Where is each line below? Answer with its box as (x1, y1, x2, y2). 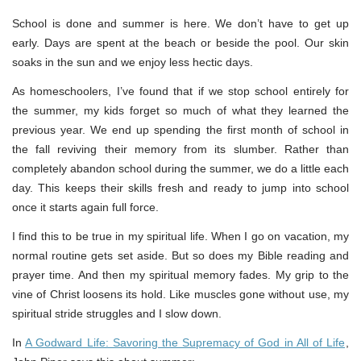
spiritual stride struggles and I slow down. (12, 307, 222, 321)
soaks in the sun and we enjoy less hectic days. (12, 56, 253, 69)
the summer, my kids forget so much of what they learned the (12, 104, 349, 118)
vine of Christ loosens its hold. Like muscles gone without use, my (12, 288, 349, 301)
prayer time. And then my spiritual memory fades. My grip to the (12, 268, 349, 282)
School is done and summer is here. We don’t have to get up (12, 17, 349, 31)
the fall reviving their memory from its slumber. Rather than (12, 143, 349, 156)
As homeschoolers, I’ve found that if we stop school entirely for (12, 85, 349, 98)
